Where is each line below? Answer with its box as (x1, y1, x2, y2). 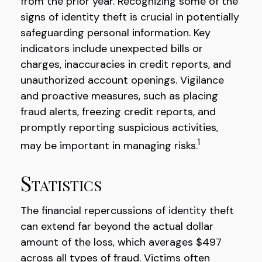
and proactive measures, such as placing (20, 89, 218, 103)
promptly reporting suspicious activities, (20, 120, 218, 135)
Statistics (20, 168, 102, 196)
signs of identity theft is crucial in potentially (20, 10, 239, 24)
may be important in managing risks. (20, 139, 198, 153)
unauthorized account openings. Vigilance (20, 73, 224, 87)
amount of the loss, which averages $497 (20, 235, 222, 249)
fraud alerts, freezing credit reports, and (20, 105, 216, 119)
